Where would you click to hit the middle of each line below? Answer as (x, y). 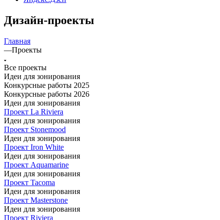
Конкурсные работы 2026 (47, 94)
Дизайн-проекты (49, 20)
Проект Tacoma (29, 182)
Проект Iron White (34, 147)
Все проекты (25, 67)
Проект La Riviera (34, 111)
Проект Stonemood (35, 129)
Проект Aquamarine (36, 165)
